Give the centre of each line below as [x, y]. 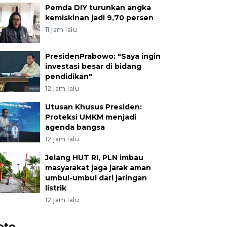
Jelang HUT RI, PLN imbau [94, 157]
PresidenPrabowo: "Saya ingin [103, 56]
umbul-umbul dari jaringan [96, 178]
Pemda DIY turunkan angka [98, 7]
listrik [55, 188]
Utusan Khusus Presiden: [93, 107]
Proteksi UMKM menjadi [90, 117]
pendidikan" [68, 76]
